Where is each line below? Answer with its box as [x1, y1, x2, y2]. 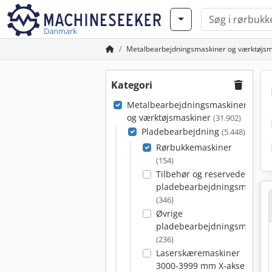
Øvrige [155, 208, 183, 219]
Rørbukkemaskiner [155, 141, 232, 153]
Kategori [111, 78, 152, 92]
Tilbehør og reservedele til [155, 168, 263, 180]
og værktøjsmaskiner [126, 112, 213, 123]
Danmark [44, 25, 77, 36]
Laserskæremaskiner [155, 247, 240, 259]
